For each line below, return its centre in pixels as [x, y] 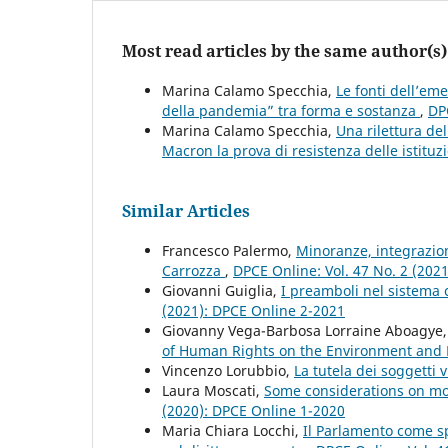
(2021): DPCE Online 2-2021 [253, 310]
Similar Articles [186, 210]
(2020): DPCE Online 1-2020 [253, 410]
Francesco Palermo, [229, 250]
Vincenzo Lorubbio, [228, 370]
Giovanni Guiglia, [221, 290]
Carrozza [193, 270]
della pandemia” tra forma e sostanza [291, 110]
